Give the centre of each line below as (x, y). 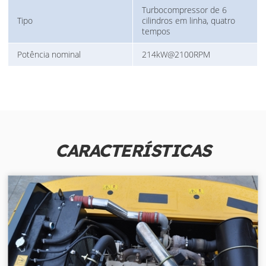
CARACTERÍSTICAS (133, 151)
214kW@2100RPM (176, 55)
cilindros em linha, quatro (189, 21)
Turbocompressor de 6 (185, 10)
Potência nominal (49, 55)
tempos (156, 31)
